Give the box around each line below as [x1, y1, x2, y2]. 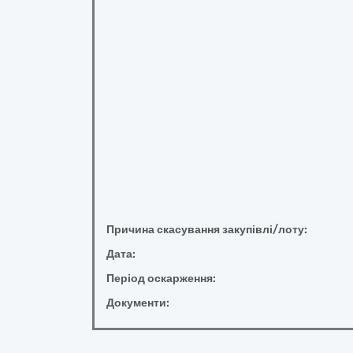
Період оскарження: [106, 272, 216, 285]
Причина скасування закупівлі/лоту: [106, 223, 307, 236]
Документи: [106, 296, 169, 310]
